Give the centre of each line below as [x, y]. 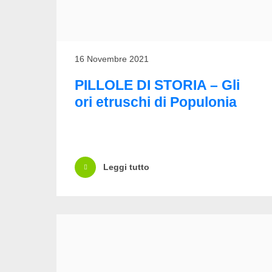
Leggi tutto [126, 167]
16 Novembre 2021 [112, 59]
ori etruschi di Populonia [156, 102]
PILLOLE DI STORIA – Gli [157, 85]
